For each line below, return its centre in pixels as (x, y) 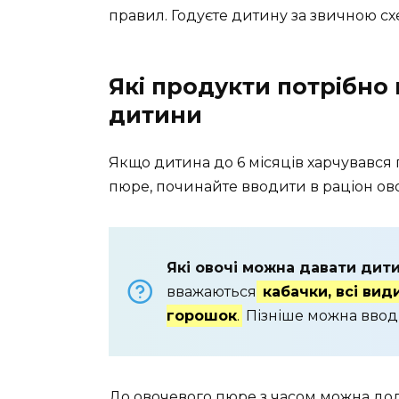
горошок (202, 315)
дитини (155, 114)
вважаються (212, 291)
